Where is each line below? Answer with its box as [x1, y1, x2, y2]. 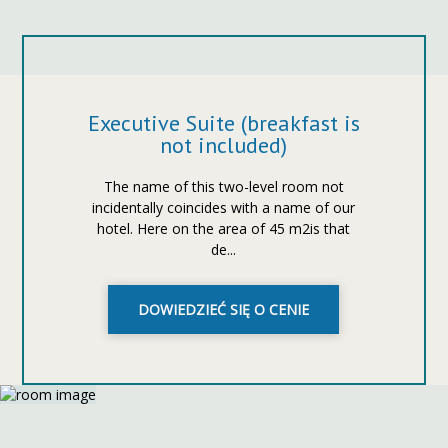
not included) [160, 130, 288, 159]
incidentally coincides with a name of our [92, 197, 356, 217]
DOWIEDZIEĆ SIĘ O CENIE [138, 299, 310, 319]
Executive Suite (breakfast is [87, 108, 360, 137]
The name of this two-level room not [103, 176, 344, 196]
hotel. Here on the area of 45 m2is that [97, 218, 351, 238]
